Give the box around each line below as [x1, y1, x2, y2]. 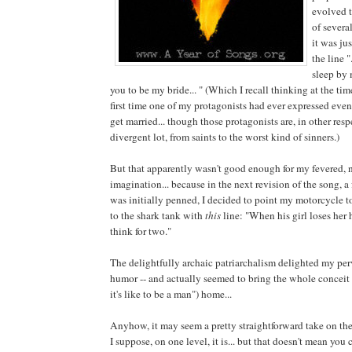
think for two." [110, 223, 171, 238]
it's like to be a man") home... [110, 286, 232, 301]
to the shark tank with [110, 207, 205, 222]
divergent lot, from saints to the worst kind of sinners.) [110, 129, 339, 144]
